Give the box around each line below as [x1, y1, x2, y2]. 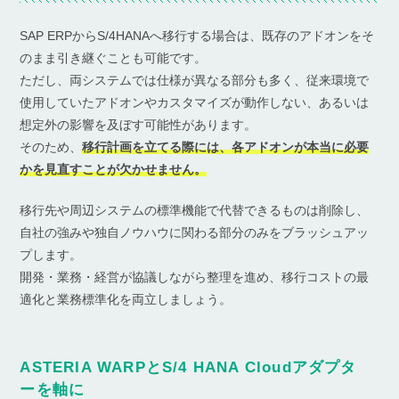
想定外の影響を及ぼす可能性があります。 [20, 118, 257, 133]
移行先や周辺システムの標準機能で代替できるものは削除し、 [20, 203, 370, 218]
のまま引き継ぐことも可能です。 [20, 51, 208, 66]
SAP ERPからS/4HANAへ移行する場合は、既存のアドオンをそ [20, 28, 375, 44]
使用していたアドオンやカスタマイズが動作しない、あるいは [20, 95, 370, 110]
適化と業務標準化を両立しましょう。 [20, 292, 232, 307]
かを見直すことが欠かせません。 [20, 162, 208, 177]
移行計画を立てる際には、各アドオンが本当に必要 [82, 140, 370, 155]
